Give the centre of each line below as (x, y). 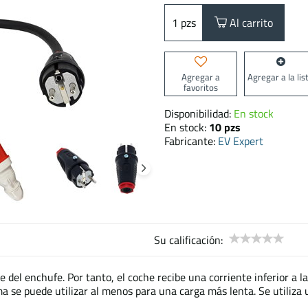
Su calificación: (188, 240)
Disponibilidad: (199, 113)
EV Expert (241, 141)
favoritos (201, 87)
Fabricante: (191, 141)
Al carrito (250, 23)
